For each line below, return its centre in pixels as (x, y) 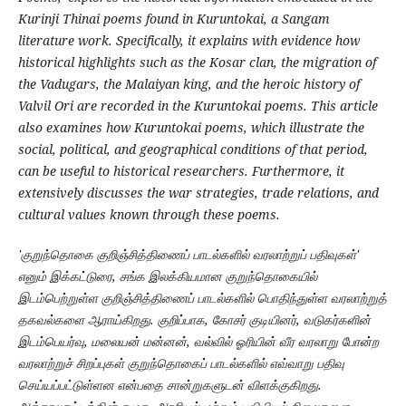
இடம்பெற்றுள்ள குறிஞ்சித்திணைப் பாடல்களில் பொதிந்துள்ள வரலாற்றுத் (202, 298)
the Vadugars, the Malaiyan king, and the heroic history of (188, 84)
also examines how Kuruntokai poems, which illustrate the (191, 128)
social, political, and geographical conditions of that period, (193, 150)
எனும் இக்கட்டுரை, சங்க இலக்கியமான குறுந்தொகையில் (167, 276)
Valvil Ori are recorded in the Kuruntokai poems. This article (198, 106)
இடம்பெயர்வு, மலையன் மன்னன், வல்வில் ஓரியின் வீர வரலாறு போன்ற (198, 342)
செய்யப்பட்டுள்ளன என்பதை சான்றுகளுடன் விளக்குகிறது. (169, 385)
